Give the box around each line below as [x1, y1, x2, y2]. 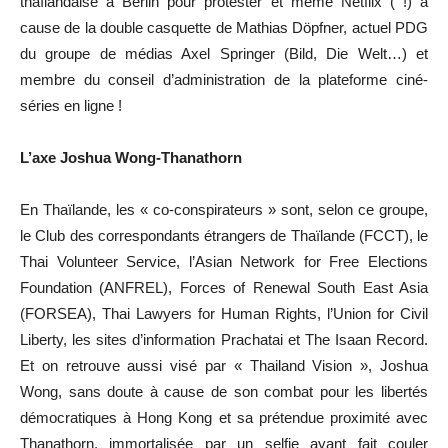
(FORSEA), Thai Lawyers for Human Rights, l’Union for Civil [20, 304, 428, 322]
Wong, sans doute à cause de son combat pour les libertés [20, 382, 428, 400]
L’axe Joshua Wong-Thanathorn [20, 148, 242, 166]
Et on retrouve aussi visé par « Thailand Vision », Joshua [20, 356, 428, 374]
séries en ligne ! [20, 96, 122, 114]
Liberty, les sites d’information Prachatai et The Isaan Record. [20, 330, 428, 348]
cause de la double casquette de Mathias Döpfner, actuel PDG [20, 18, 428, 36]
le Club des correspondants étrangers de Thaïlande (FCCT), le [20, 226, 428, 244]
